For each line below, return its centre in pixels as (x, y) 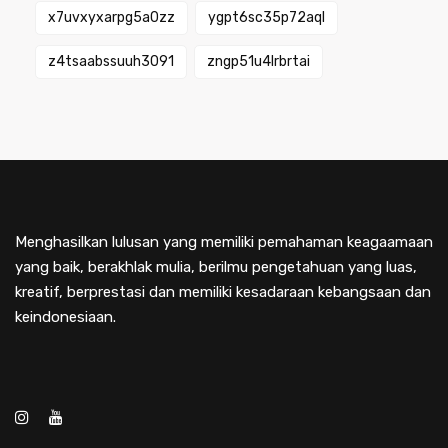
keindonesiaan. (65, 317)
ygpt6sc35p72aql (266, 17)
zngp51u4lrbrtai (258, 61)
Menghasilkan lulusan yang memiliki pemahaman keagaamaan (224, 242)
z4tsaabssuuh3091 (111, 61)
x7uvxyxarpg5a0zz (111, 17)
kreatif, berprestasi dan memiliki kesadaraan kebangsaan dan (223, 292)
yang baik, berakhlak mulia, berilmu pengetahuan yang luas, (216, 267)
